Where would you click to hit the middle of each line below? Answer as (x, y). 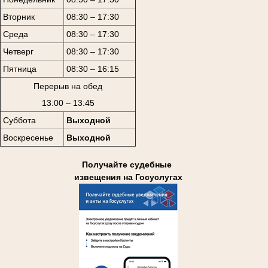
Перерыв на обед (68, 86)
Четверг (18, 51)
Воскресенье (28, 137)
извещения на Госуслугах (128, 177)
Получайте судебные (128, 165)
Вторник (19, 16)
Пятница (19, 68)
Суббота (19, 120)
